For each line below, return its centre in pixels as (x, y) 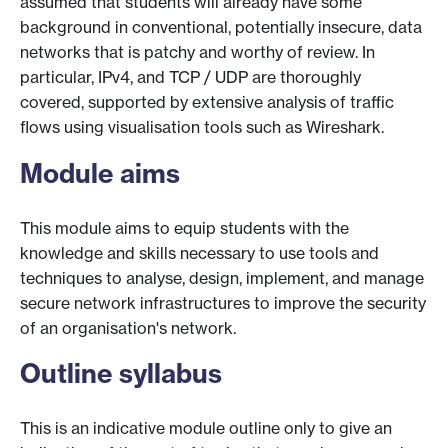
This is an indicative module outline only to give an (206, 427)
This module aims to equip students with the (184, 227)
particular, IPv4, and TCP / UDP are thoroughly (190, 77)
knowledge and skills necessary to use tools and (199, 252)
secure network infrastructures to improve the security (223, 302)
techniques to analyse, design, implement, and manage (222, 277)
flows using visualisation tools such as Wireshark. (202, 127)
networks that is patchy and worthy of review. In (197, 52)
